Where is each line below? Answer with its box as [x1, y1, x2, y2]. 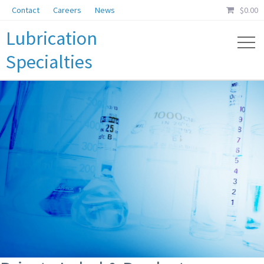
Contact [12, 5, 39, 15]
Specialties [6, 50, 93, 74]
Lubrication [6, 27, 97, 50]
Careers [53, 5, 81, 15]
